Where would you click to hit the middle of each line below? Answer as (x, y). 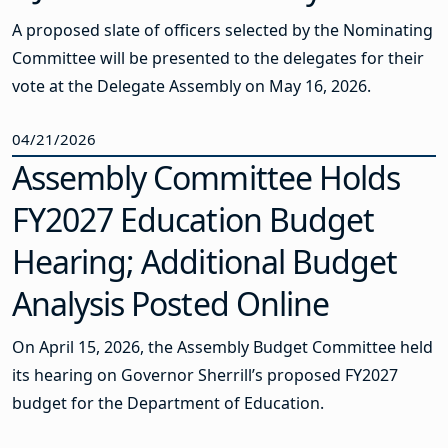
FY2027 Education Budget (193, 220)
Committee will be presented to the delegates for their (218, 57)
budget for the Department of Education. (168, 403)
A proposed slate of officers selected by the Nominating (222, 29)
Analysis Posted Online (174, 304)
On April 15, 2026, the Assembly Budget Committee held (222, 347)
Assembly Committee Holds (206, 178)
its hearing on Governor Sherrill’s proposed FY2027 (205, 375)
